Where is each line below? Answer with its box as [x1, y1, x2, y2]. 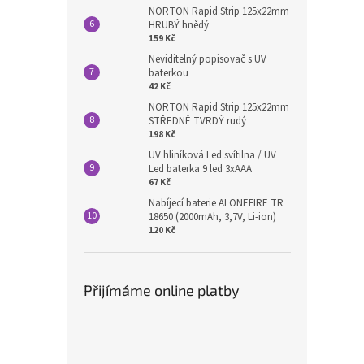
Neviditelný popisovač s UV [149, 51, 266, 67]
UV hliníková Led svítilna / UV [149, 147, 276, 162]
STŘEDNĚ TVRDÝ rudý [149, 113, 246, 128]
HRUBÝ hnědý [149, 17, 209, 32]
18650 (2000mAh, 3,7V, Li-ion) [149, 209, 276, 224]
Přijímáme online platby [84, 280, 240, 299]
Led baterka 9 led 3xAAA [149, 161, 252, 176]
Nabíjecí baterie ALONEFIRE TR [149, 195, 284, 210]
